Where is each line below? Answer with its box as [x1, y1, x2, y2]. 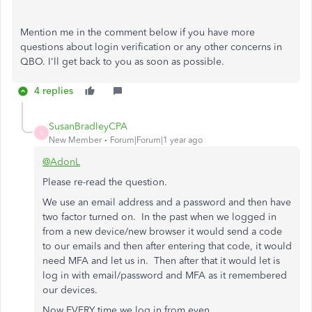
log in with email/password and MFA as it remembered [42, 270, 287, 281]
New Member [49, 135, 102, 145]
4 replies [34, 85, 73, 97]
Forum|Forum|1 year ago [110, 135, 203, 145]
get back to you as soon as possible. [59, 56, 224, 68]
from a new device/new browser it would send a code [42, 226, 282, 237]
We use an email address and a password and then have [42, 196, 291, 208]
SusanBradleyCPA [49, 120, 127, 132]
